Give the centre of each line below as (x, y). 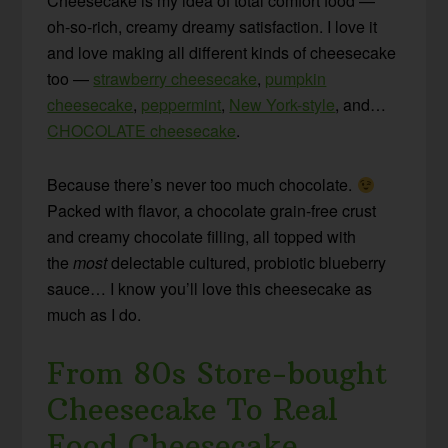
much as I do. (94, 315)
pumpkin (296, 79)
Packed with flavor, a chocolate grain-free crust (212, 211)
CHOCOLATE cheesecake (142, 131)
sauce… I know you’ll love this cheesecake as (210, 289)
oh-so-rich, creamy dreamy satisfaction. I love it (212, 27)
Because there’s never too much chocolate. (202, 185)
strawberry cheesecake (175, 79)
